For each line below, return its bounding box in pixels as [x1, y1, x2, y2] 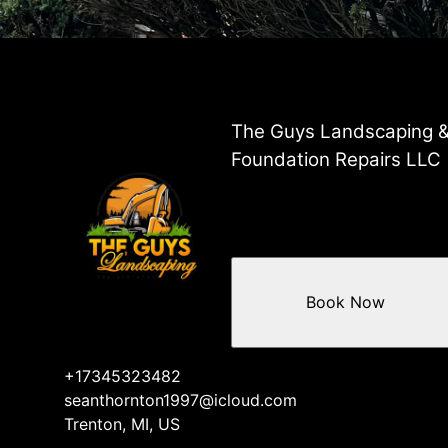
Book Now [305, 292, 385, 313]
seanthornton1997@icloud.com [64, 389, 297, 410]
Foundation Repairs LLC [231, 148, 442, 171]
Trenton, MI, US [64, 413, 180, 434]
